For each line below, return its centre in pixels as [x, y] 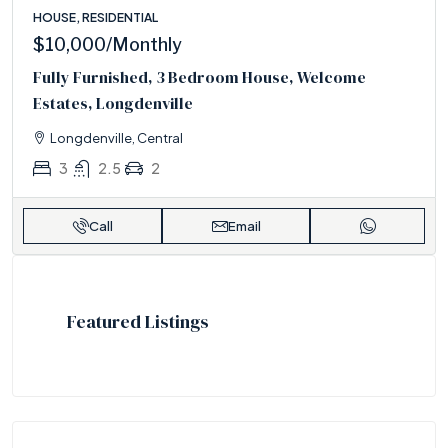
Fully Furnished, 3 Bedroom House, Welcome [199, 76]
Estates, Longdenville [113, 102]
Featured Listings [138, 321]
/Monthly [144, 44]
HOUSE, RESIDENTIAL [95, 17]
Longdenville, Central [116, 137]
